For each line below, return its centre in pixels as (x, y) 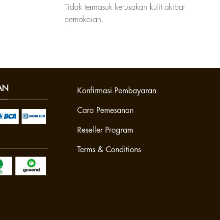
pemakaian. (84, 20)
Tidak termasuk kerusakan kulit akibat (124, 8)
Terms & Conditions (109, 150)
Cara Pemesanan (105, 110)
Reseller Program (105, 130)
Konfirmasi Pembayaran (117, 91)
